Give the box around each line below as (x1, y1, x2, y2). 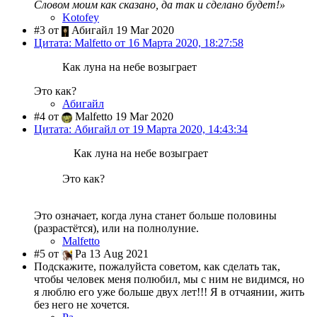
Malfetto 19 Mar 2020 (72, 110, 173, 123)
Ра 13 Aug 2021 (72, 248, 149, 260)
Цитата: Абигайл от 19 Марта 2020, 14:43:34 (34, 123, 248, 136)
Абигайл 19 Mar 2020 (69, 24, 174, 37)
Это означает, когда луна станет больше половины (34, 209, 277, 222)
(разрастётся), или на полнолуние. (34, 222, 202, 235)
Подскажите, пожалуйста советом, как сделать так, (34, 260, 280, 273)
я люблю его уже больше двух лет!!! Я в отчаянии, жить (34, 286, 304, 299)
